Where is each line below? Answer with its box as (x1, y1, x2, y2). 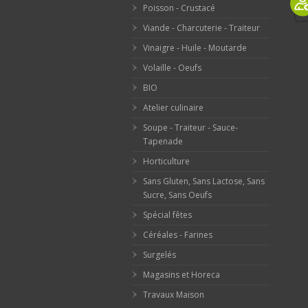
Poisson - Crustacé (143, 2, 215, 14)
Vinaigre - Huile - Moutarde (143, 42, 247, 54)
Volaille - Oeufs (143, 62, 201, 74)
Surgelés (143, 249, 176, 261)
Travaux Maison (143, 289, 204, 301)
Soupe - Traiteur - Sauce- (143, 122, 238, 134)
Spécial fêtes (143, 209, 192, 221)
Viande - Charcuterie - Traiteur (143, 22, 260, 34)
